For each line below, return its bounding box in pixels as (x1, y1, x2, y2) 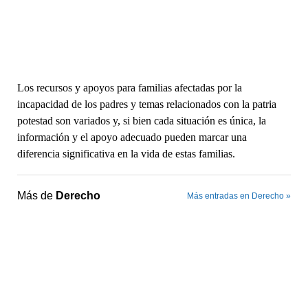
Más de (16, 189, 56, 201)
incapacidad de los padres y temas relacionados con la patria (16, 98, 276, 110)
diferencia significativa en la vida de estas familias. (16, 147, 235, 159)
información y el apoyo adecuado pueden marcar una (16, 131, 247, 143)
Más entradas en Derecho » (187, 190, 291, 201)
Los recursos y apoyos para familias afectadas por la (16, 81, 242, 93)
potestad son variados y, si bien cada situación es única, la (16, 114, 266, 126)
